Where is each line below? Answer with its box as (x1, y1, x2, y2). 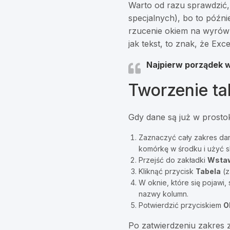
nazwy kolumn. (139, 189, 189, 199)
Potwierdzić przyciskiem (139, 201, 224, 210)
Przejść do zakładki (139, 156, 208, 165)
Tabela (196, 167, 221, 176)
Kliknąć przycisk (139, 167, 196, 176)
